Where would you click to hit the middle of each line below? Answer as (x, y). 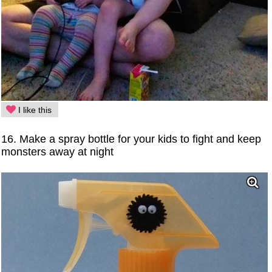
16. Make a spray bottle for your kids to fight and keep (131, 139)
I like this (34, 110)
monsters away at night (58, 152)
